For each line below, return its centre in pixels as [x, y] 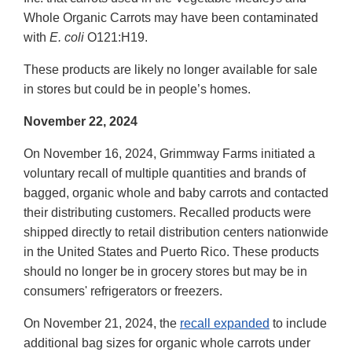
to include [298, 323]
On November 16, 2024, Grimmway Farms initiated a [169, 153]
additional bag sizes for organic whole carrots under [167, 343]
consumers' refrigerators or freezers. [123, 291]
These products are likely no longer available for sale [170, 69]
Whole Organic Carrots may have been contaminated [171, 17]
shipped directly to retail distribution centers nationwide [176, 232]
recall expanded [225, 323]
